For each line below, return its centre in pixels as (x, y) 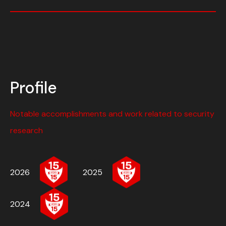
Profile (34, 88)
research (26, 131)
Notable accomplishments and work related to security (112, 114)
